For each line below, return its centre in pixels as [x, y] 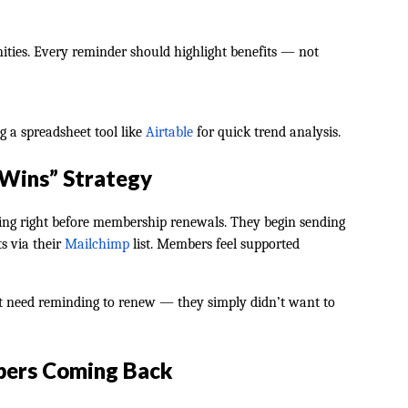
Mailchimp [97, 244]
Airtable [169, 132]
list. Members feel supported [214, 244]
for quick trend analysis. [267, 132]
